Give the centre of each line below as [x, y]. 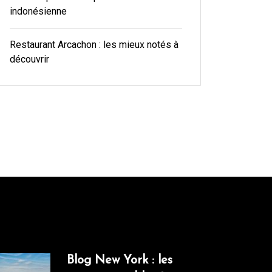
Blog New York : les [120, 261]
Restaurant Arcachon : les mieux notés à [94, 45]
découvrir [29, 59]
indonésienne [38, 12]
